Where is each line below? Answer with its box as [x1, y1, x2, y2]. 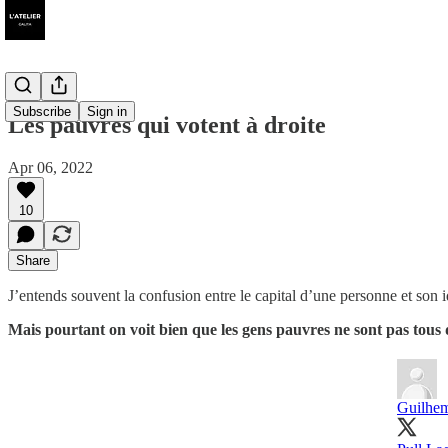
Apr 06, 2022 [8, 158, 93, 176]
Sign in [87, 104, 127, 119]
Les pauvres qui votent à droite [8, 111, 326, 138]
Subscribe [13, 104, 71, 119]
